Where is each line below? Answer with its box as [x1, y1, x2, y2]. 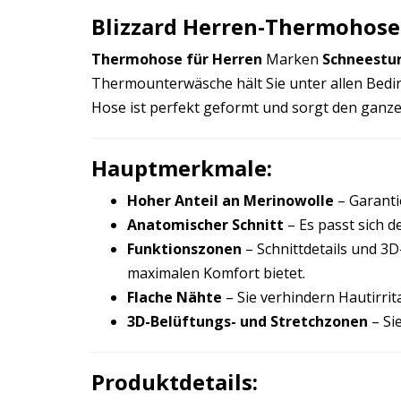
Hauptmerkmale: [91, 153, 272, 183]
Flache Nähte [127, 287, 222, 307]
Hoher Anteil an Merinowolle [127, 191, 334, 210]
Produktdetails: [91, 367, 258, 397]
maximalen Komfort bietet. [127, 263, 305, 283]
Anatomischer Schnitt [127, 215, 284, 235]
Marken [262, 49, 322, 69]
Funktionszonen [127, 239, 242, 259]
